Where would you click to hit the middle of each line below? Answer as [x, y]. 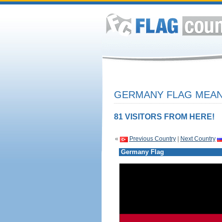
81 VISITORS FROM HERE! [164, 117]
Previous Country [152, 139]
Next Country [198, 139]
